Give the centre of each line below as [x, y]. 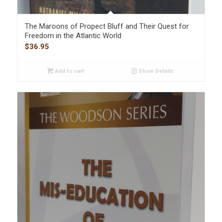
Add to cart [69, 71]
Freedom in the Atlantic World [73, 35]
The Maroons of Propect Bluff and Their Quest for [107, 26]
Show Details [155, 71]
